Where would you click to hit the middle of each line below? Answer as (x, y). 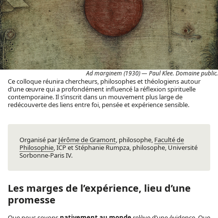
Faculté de (169, 140)
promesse (32, 200)
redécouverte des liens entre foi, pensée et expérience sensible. (99, 105)
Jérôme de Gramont (87, 140)
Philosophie (36, 148)
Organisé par (39, 140)
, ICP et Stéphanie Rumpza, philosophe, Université (126, 148)
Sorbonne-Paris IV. (46, 155)
